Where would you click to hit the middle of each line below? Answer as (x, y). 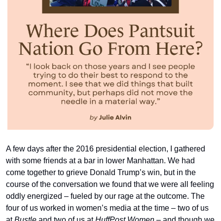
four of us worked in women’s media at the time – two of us (107, 208)
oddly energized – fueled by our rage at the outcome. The (105, 196)
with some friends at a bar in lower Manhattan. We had (100, 161)
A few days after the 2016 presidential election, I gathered (106, 149)
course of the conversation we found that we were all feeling (110, 184)
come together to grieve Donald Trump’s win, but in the (101, 173)
